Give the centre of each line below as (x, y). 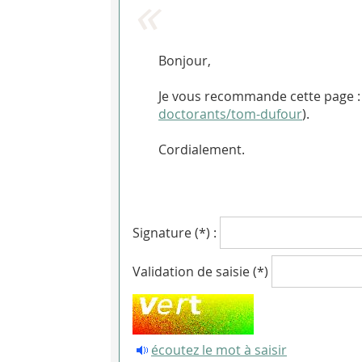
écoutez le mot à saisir (219, 350)
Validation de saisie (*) (200, 272)
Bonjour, (185, 61)
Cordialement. (202, 150)
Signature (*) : (175, 233)
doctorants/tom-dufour (230, 114)
